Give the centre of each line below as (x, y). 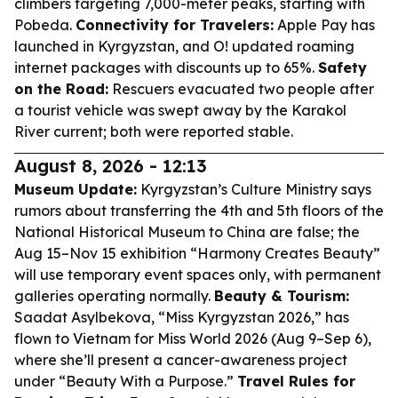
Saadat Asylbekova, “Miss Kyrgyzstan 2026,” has (182, 317)
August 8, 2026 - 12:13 (111, 166)
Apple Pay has (324, 25)
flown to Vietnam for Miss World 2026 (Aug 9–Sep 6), (193, 338)
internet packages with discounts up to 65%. (166, 68)
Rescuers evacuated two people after (241, 89)
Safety (342, 68)
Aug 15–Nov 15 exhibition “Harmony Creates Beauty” (197, 253)
